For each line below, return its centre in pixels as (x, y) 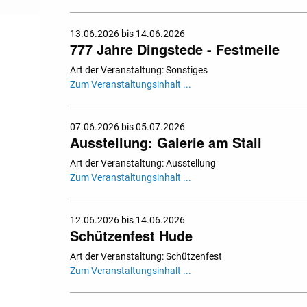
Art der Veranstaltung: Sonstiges (139, 70)
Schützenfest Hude (131, 236)
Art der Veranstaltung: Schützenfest (146, 257)
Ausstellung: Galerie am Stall (166, 143)
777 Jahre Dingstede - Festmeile (175, 49)
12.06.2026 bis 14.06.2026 (127, 220)
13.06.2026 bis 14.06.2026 (127, 34)
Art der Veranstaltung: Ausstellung (143, 163)
